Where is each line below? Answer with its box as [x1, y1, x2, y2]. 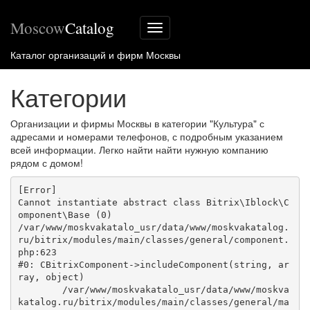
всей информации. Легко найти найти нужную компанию [10, 143, 268, 156]
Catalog [65, 17, 114, 38]
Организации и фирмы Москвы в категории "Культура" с [10, 116, 264, 130]
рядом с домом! [10, 156, 83, 170]
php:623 [17, 246, 57, 257]
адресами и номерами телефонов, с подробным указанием [10, 129, 283, 143]
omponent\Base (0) [17, 209, 112, 220]
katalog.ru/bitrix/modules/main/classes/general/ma [17, 296, 289, 307]
